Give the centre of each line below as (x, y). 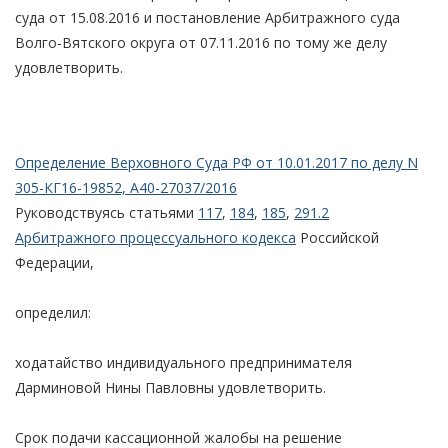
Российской (337, 237)
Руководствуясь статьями (106, 212)
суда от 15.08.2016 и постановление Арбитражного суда (207, 17)
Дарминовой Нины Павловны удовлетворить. (170, 387)
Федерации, (54, 262)
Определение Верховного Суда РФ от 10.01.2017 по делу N (216, 162)
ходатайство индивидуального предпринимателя (183, 362)
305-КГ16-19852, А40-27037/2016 (126, 187)
